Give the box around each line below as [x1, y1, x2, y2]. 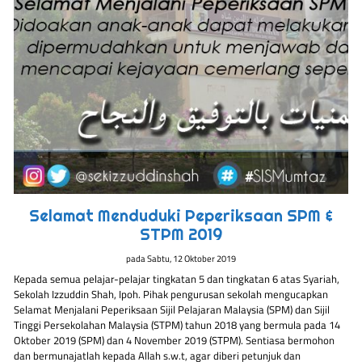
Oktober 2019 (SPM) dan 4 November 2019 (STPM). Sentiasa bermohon [14, 331, 335, 348]
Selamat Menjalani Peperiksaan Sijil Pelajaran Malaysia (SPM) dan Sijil [14, 301, 330, 318]
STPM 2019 [139, 224, 222, 246]
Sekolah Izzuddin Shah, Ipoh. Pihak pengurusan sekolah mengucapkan [14, 285, 329, 302]
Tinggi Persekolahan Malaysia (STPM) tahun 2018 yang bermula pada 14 [14, 316, 341, 333]
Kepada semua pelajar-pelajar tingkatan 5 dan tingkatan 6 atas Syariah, [14, 270, 340, 287]
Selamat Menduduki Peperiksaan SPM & [28, 205, 333, 227]
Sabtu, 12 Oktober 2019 [146, 250, 236, 265]
